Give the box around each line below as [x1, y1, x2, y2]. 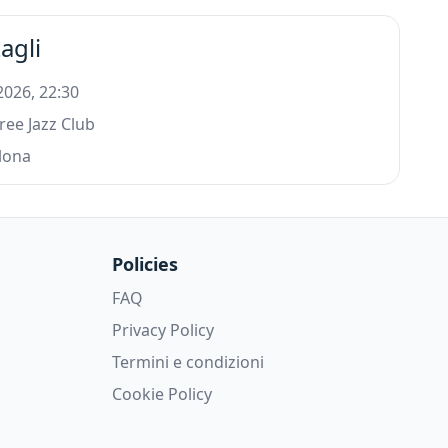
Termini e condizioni [112, 350, 264, 373]
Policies [112, 251, 178, 276]
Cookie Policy [112, 382, 212, 405]
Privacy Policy [112, 318, 214, 341]
